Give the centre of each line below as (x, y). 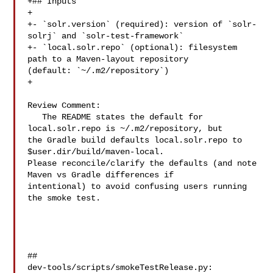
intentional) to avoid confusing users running (137, 186)
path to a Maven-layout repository (111, 59)
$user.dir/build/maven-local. (98, 152)
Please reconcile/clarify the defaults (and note (142, 163)
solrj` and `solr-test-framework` (106, 36)
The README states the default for (35, 117)
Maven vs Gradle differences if (103, 175)
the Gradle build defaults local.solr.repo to (135, 140)
